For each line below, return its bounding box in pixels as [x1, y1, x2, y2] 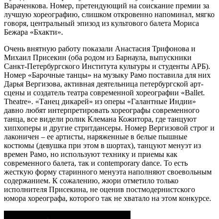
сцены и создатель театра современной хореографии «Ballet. [4, 88, 205, 97]
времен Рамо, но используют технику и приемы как [4, 150, 177, 158]
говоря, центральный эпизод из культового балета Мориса [4, 19, 199, 27]
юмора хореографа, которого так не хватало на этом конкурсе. [4, 194, 211, 202]
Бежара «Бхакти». [4, 27, 63, 36]
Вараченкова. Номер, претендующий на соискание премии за [4, 1, 209, 10]
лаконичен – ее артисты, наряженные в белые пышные [4, 132, 187, 141]
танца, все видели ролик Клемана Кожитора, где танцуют [4, 114, 197, 123]
